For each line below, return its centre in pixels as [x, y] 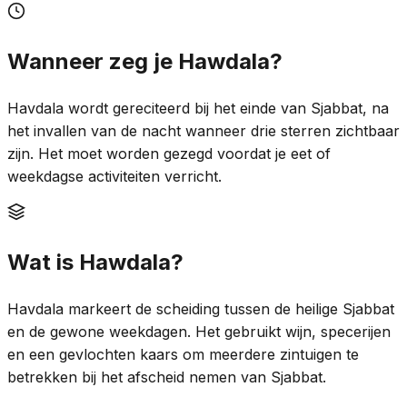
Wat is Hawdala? [95, 262]
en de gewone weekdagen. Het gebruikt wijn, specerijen [199, 331]
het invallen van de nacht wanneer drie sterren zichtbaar [203, 130]
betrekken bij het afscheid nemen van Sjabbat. [167, 377]
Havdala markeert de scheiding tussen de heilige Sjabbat [201, 308]
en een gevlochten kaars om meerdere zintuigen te [183, 354]
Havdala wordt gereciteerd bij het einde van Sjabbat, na [198, 108]
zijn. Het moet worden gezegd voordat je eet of [169, 153]
